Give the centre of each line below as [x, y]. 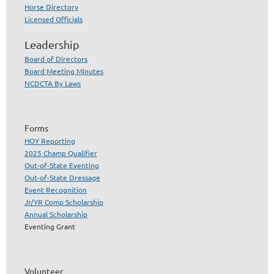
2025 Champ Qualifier [61, 153]
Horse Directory [51, 7]
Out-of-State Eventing [62, 165]
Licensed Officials [54, 19]
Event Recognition [56, 190]
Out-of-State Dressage [62, 178]
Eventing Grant [50, 227]
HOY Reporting [50, 141]
